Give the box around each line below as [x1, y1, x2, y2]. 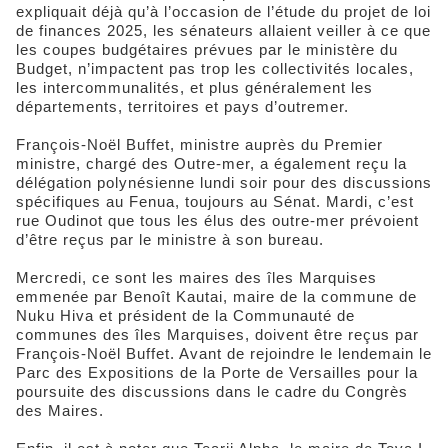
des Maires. [16, 401, 104, 419]
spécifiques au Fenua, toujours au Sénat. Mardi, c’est [16, 192, 414, 210]
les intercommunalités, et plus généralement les [16, 78, 373, 96]
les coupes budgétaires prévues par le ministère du [16, 40, 398, 58]
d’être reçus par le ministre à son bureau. [16, 230, 324, 248]
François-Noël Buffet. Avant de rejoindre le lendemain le [16, 344, 432, 362]
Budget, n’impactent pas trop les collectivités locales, [16, 59, 414, 77]
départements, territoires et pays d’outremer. [16, 97, 349, 115]
